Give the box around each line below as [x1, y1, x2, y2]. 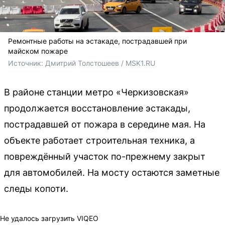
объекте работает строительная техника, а [4, 135, 195, 146]
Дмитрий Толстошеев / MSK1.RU [45, 59, 155, 67]
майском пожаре [8, 47, 68, 55]
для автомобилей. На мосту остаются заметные [4, 167, 219, 178]
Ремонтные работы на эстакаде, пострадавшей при [8, 37, 187, 45]
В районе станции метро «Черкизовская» [4, 87, 189, 97]
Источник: [8, 59, 45, 67]
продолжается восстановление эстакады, [4, 103, 190, 114]
